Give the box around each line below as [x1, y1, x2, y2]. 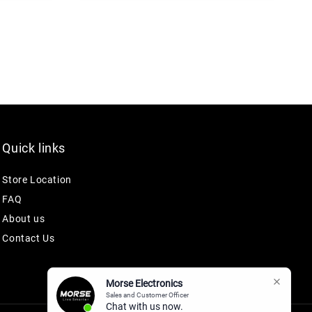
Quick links [2, 141, 65, 156]
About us [2, 213, 45, 225]
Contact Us [2, 233, 55, 244]
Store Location [2, 174, 72, 186]
